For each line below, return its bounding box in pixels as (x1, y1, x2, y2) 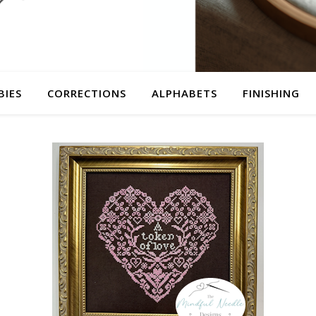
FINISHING (243, 86, 300, 100)
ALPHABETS (152, 86, 217, 100)
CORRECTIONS (47, 86, 126, 100)
